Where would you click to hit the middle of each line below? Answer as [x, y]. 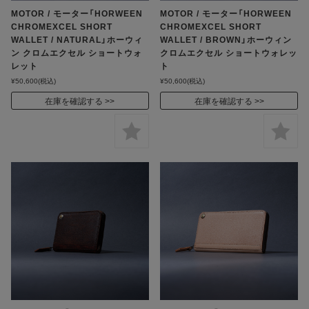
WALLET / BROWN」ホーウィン [226, 39]
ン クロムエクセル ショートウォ [77, 52]
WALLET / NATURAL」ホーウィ [77, 39]
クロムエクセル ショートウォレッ [229, 52]
